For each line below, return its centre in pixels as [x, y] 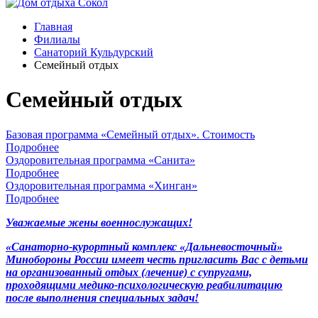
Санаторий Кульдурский [94, 52]
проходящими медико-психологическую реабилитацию [144, 285]
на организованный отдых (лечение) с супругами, [129, 272]
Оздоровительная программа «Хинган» [102, 185]
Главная [53, 27]
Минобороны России [59, 259]
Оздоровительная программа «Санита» [100, 160]
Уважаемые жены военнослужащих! [99, 222]
